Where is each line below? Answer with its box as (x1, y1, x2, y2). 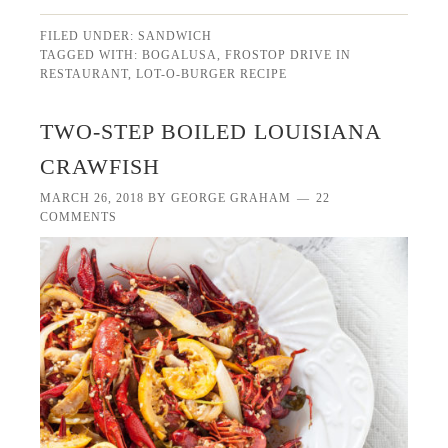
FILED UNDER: (40, 28, 139, 43)
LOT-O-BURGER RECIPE (136, 66, 288, 81)
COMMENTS (40, 209, 118, 224)
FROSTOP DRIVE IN (225, 47, 352, 62)
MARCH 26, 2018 (40, 190, 145, 205)
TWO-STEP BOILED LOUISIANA (40, 118, 382, 144)
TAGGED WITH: (40, 47, 143, 62)
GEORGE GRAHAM (171, 190, 292, 205)
